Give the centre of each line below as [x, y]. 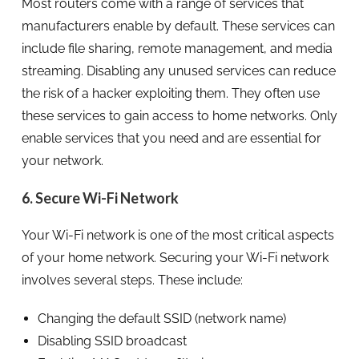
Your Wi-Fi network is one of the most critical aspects [177, 235]
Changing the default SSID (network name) [161, 318]
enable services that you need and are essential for [171, 138]
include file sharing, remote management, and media [177, 48]
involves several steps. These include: [132, 280]
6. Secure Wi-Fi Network [100, 198]
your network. [62, 160]
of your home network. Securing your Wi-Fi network [175, 257]
